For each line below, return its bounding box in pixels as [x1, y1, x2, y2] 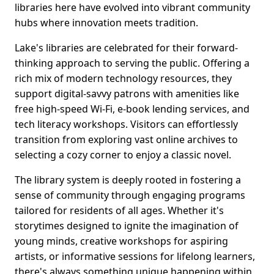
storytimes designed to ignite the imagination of [15, 219, 239, 233]
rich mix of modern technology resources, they [15, 72, 232, 86]
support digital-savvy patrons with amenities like [15, 87, 239, 101]
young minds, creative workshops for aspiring [15, 234, 228, 248]
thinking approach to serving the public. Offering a [15, 56, 250, 70]
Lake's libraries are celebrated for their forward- [15, 41, 238, 55]
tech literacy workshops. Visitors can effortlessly [15, 117, 238, 131]
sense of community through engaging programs [15, 188, 245, 202]
